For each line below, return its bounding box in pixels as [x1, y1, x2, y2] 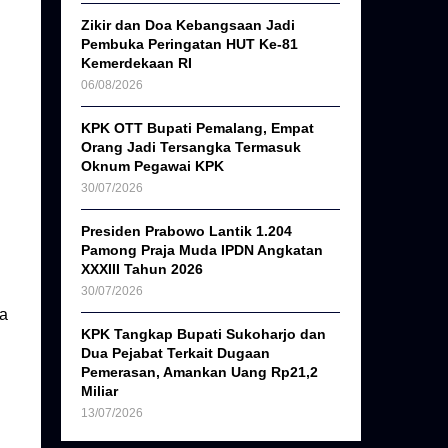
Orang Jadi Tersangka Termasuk [81, 139, 302, 156]
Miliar [81, 383, 119, 400]
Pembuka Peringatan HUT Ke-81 [81, 36, 299, 53]
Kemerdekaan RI [81, 55, 193, 72]
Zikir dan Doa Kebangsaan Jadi [81, 17, 296, 34]
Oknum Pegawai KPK [81, 158, 225, 175]
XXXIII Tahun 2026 [81, 261, 204, 278]
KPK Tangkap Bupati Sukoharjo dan [81, 326, 327, 343]
